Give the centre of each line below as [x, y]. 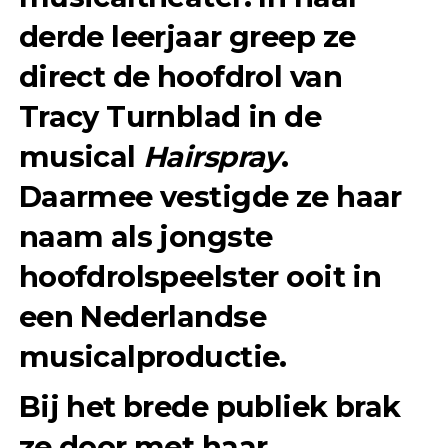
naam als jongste [145, 236]
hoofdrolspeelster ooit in [200, 276]
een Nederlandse [142, 316]
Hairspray [212, 156]
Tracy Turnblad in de [170, 116]
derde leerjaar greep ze [187, 36]
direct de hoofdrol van [180, 76]
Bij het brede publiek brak [209, 406]
